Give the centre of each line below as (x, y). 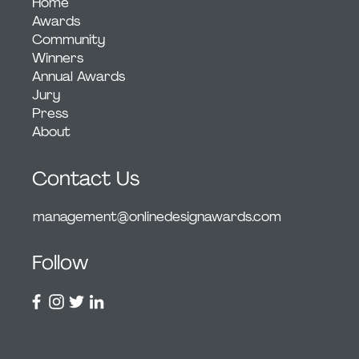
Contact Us (86, 179)
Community (69, 40)
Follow (61, 263)
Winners (58, 58)
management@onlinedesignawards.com (157, 217)
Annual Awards (79, 77)
